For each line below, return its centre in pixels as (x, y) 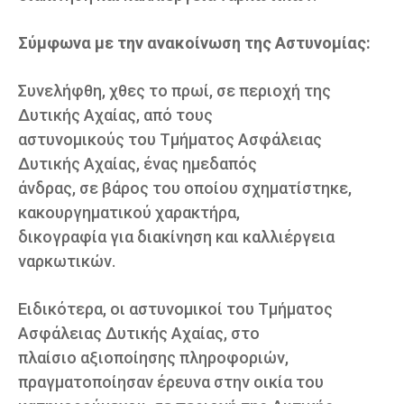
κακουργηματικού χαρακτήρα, (129, 212)
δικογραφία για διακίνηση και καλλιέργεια (176, 236)
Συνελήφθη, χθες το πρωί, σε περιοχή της (174, 90)
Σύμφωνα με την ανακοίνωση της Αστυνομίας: (194, 42)
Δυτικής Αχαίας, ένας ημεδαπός (138, 163)
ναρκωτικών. (67, 261)
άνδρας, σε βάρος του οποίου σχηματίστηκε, (185, 188)
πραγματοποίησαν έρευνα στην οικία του (171, 381)
